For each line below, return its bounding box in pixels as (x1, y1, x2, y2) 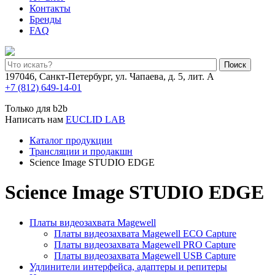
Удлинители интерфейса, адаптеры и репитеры (29, 261, 227, 272)
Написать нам (5, 114, 63, 125)
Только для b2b (5, 103, 68, 114)
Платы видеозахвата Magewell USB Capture (54, 250, 236, 261)
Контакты (29, 3, 71, 14)
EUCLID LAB (66, 114, 125, 125)
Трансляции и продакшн (29, 146, 133, 157)
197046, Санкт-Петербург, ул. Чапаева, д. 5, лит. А (5, 71, 214, 82)
